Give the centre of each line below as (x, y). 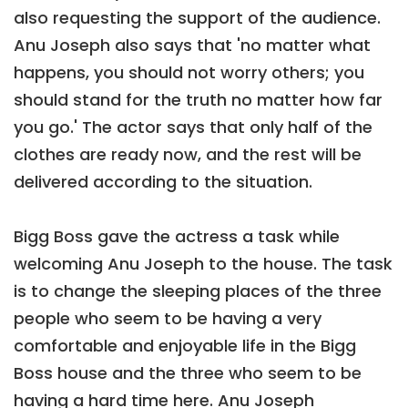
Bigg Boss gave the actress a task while (177, 237)
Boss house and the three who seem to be (188, 373)
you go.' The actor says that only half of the (193, 127)
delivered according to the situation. (163, 182)
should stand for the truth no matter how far (198, 100)
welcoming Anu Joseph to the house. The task (203, 264)
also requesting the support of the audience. (197, 18)
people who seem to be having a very (168, 319)
